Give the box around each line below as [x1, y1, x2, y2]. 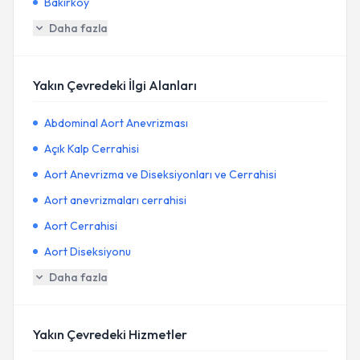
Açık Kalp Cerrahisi [44, 141, 139, 156]
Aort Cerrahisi [44, 219, 117, 233]
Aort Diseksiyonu [44, 244, 131, 259]
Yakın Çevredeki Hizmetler [33, 326, 187, 342]
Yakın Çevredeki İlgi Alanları [33, 77, 197, 93]
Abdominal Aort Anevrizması [44, 116, 188, 130]
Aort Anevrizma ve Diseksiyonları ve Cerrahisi [44, 167, 276, 182]
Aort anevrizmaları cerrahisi [44, 193, 186, 207]
